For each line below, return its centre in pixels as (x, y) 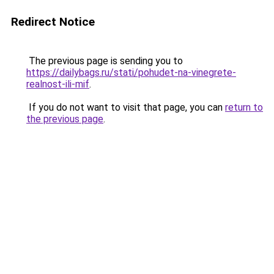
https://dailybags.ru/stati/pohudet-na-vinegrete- (131, 72)
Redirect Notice (53, 22)
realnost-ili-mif (58, 84)
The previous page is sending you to (105, 61)
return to (244, 107)
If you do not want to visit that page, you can (126, 107)
